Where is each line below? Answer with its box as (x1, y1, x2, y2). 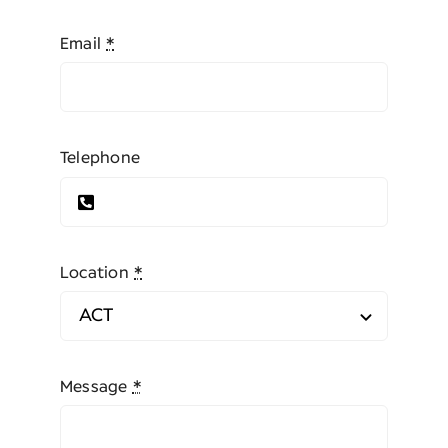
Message (59, 379, 133, 396)
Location (59, 264, 135, 281)
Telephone (59, 150, 141, 167)
